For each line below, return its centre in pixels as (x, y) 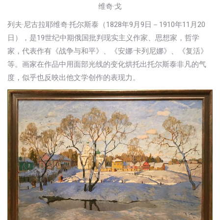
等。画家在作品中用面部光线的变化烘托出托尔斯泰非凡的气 (107, 65)
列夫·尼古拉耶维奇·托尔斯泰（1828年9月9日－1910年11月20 (106, 25)
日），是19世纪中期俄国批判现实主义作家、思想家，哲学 (103, 38)
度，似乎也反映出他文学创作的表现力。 (74, 78)
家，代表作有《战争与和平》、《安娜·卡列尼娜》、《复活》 (108, 51)
